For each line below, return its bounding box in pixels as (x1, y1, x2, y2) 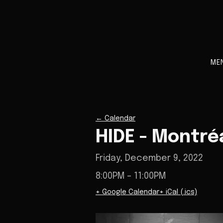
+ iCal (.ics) (159, 189, 197, 196)
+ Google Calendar (96, 189, 159, 196)
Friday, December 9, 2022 (96, 154, 203, 163)
